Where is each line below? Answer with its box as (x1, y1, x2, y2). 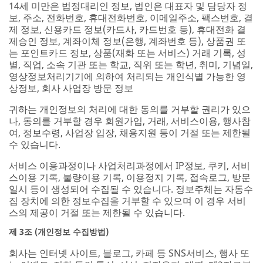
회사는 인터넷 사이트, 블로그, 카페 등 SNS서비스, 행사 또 (9, 246, 249, 259)
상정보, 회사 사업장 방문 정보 (9, 81, 133, 95)
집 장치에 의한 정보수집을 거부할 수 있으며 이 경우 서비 (9, 194, 246, 207)
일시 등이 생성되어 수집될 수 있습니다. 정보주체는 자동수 (9, 182, 253, 195)
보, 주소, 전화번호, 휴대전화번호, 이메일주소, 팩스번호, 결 (9, 11, 253, 24)
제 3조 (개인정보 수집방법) (9, 225, 109, 237)
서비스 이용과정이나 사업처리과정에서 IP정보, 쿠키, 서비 (9, 159, 250, 172)
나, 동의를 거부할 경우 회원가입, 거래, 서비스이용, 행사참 (9, 114, 251, 127)
